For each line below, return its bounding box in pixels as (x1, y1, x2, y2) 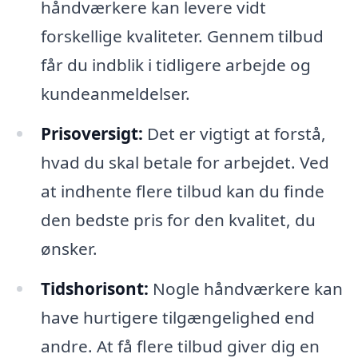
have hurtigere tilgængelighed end (40, 305, 315, 328)
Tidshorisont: (40, 276, 149, 300)
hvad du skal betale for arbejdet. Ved (40, 151, 329, 174)
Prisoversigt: (40, 122, 143, 145)
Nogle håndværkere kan (148, 276, 343, 300)
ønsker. (40, 237, 97, 261)
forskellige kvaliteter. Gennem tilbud (40, 25, 324, 48)
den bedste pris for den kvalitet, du (40, 209, 316, 232)
